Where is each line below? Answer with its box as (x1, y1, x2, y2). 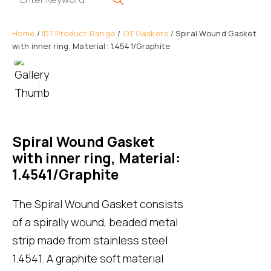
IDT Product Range (42, 28, 116, 39)
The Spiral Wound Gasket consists (12, 196, 183, 211)
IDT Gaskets (122, 28, 169, 39)
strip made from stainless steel (12, 232, 168, 247)
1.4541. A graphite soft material (12, 250, 163, 266)
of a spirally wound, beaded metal (12, 214, 178, 229)
